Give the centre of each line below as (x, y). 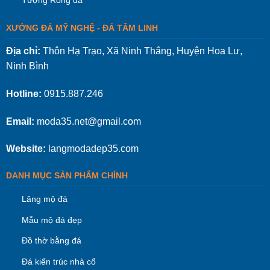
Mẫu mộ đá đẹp (52, 220)
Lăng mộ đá (44, 199)
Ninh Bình (27, 66)
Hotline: (24, 93)
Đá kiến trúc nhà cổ (58, 262)
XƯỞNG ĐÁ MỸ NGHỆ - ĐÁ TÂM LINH (82, 28)
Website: (26, 149)
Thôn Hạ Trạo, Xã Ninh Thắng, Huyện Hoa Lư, (141, 51)
